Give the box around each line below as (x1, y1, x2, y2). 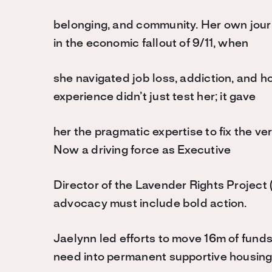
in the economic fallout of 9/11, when (53, 38, 249, 49)
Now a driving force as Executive (53, 145, 231, 156)
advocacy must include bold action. (53, 199, 247, 209)
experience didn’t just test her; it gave (53, 92, 256, 103)
